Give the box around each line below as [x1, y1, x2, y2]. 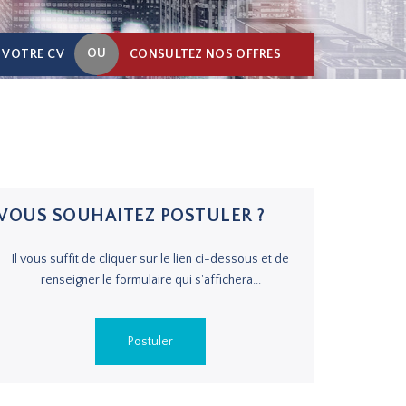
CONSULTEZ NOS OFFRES [130, 47, 281, 62]
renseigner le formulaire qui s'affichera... [40, 273, 261, 287]
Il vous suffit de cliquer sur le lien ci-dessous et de [12, 252, 289, 266]
